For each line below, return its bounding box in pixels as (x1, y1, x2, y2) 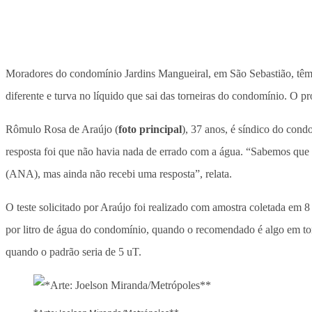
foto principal (118, 123, 182, 136)
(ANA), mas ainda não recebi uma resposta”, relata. (6, 168, 232, 180)
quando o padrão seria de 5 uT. (6, 246, 141, 258)
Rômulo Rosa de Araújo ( (6, 123, 118, 136)
